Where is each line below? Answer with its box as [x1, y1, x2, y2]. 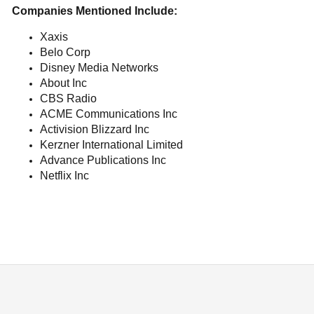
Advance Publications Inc [40, 154, 166, 166]
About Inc [40, 77, 87, 89]
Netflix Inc [40, 170, 89, 182]
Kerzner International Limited [40, 139, 183, 151]
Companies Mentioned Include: [12, 5, 177, 17]
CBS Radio [40, 93, 97, 104]
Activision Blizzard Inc [40, 123, 149, 135]
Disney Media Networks [40, 62, 158, 74]
